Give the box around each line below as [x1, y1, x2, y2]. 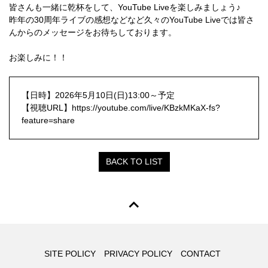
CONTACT [181, 249, 221, 258]
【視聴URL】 [22, 103, 72, 112]
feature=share [22, 115, 75, 125]
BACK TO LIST [105, 157, 163, 166]
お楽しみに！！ [9, 53, 68, 62]
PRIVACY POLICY [104, 249, 172, 258]
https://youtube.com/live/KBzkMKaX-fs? [72, 103, 220, 112]
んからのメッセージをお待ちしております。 [9, 28, 176, 37]
